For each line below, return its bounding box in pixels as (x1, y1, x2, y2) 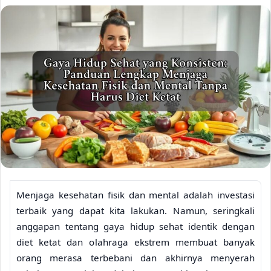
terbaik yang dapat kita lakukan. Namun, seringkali (16, 204, 255, 217)
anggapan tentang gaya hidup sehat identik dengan (16, 220, 255, 232)
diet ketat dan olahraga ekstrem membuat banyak (16, 235, 255, 248)
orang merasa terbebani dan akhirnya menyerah (16, 251, 255, 264)
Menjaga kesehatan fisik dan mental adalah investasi (16, 188, 255, 201)
